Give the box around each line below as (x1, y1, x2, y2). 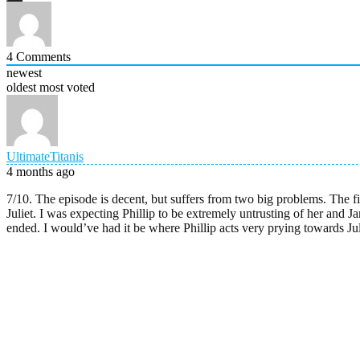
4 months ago (6, 165, 75, 179)
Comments (13, 50, 71, 64)
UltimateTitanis (6, 149, 84, 164)
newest (6, 66, 42, 80)
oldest (6, 80, 36, 95)
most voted (39, 80, 95, 95)
